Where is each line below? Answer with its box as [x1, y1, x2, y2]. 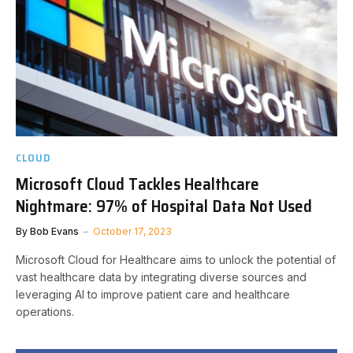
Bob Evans [30, 225, 79, 237]
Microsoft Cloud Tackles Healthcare [16, 170, 259, 197]
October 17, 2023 [93, 225, 172, 237]
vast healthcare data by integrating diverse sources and [16, 269, 307, 284]
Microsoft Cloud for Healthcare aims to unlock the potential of [16, 252, 336, 266]
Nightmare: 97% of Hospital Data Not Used [16, 192, 312, 219]
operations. [16, 304, 74, 318]
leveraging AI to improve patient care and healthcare [16, 287, 290, 301]
